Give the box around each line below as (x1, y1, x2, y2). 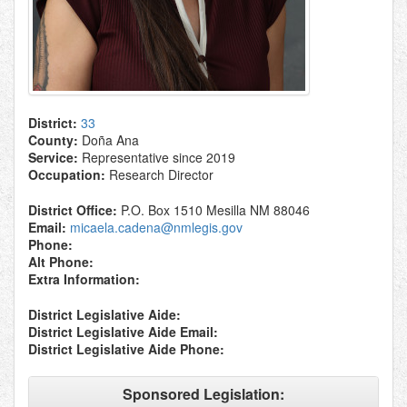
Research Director (109, 165, 213, 184)
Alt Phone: (28, 253, 94, 271)
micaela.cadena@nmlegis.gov (70, 218, 243, 236)
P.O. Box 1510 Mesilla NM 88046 (121, 201, 310, 219)
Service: (28, 148, 78, 166)
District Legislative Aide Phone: (28, 340, 224, 358)
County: (28, 131, 78, 149)
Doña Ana (82, 131, 139, 149)
